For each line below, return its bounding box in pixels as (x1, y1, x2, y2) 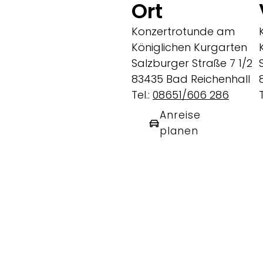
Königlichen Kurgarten (131, 40, 247, 55)
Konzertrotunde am (131, 24, 235, 39)
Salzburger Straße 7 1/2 (131, 56, 252, 70)
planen (160, 124, 199, 138)
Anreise (160, 108, 201, 122)
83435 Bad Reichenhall (131, 72, 250, 86)
